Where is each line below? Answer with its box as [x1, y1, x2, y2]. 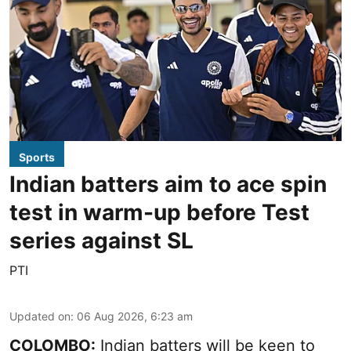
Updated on [9, 309, 71, 324]
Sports [19, 150, 55, 165]
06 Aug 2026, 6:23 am [77, 309, 193, 324]
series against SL [9, 227, 194, 255]
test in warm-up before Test [9, 199, 309, 226]
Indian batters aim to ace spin [9, 171, 327, 198]
